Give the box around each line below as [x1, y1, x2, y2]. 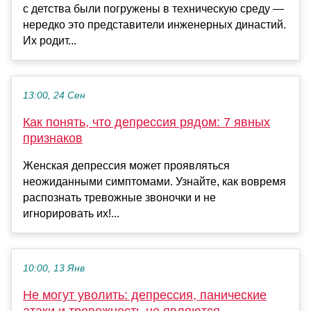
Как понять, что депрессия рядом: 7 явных [23, 115, 270, 130]
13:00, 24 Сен [23, 90, 85, 101]
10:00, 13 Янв [23, 263, 85, 274]
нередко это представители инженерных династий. [23, 19, 286, 31]
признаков [23, 131, 83, 146]
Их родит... [23, 35, 76, 47]
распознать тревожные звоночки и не [23, 192, 216, 204]
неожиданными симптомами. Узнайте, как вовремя [23, 176, 286, 188]
